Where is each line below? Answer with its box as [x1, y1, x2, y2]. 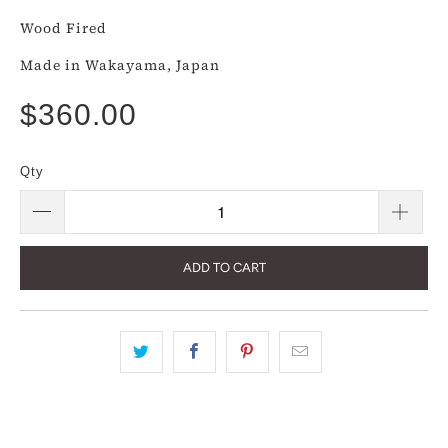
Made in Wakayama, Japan [20, 55, 220, 75]
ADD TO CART [182, 260, 266, 275]
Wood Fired [20, 18, 107, 38]
